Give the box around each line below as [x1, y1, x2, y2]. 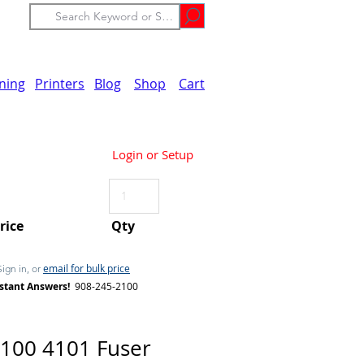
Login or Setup [112, 145, 193, 162]
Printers [35, 75, 84, 93]
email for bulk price [43, 262, 130, 275]
